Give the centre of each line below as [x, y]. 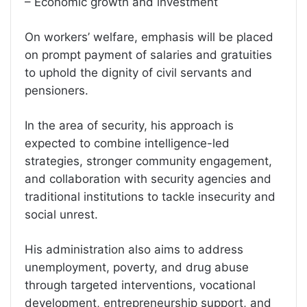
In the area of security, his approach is [129, 125]
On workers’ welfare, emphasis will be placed [149, 37]
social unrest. [61, 214]
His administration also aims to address [134, 249]
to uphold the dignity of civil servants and [138, 72]
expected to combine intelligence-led [127, 143]
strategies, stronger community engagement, [148, 161]
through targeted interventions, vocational [140, 285]
